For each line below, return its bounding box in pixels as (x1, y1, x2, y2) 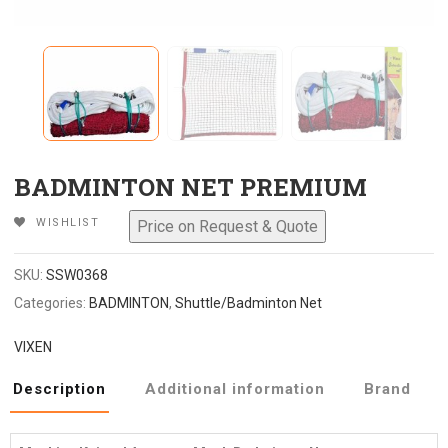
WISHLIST (36, 215, 100, 229)
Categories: (14, 294, 90, 311)
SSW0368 (46, 266, 109, 283)
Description (13, 379, 106, 398)
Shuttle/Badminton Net (175, 294, 323, 311)
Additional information (145, 379, 325, 398)
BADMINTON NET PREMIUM (14, 170, 368, 203)
